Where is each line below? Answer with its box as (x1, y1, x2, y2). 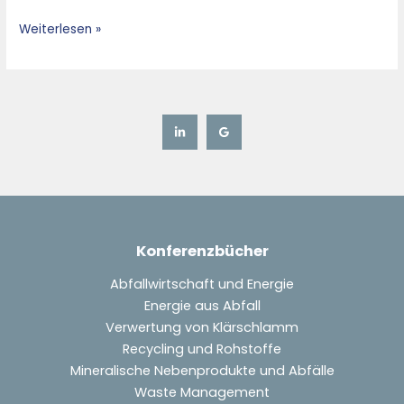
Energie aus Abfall (143, 296, 261, 315)
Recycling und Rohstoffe (123, 339, 281, 358)
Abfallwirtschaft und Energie (110, 274, 294, 293)
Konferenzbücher (135, 241, 269, 262)
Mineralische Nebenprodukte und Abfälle (69, 361, 335, 380)
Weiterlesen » (19, 21, 102, 39)
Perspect (18, 56, 74, 74)
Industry (18, 34, 68, 52)
